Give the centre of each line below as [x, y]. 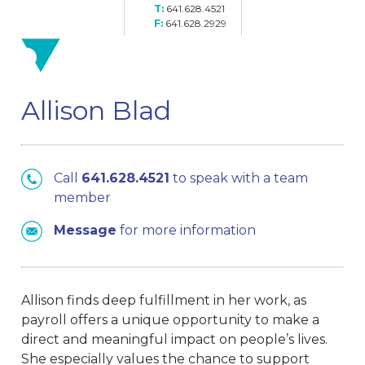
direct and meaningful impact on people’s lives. [175, 340]
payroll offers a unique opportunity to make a [171, 320]
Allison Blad [97, 111]
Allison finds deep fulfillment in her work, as [164, 301]
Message [86, 231]
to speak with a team [239, 178]
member [83, 198]
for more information [187, 231]
